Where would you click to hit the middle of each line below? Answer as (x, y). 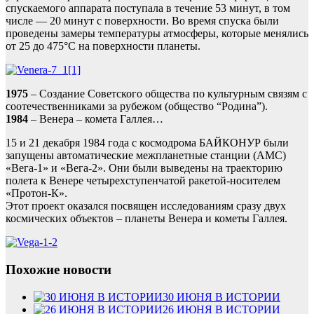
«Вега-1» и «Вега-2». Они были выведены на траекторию (144, 168)
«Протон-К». (36, 193)
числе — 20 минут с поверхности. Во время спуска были (142, 21)
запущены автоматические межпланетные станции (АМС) (146, 156)
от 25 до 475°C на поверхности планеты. (103, 46)
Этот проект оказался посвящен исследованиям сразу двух (146, 206)
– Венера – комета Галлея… (96, 119)
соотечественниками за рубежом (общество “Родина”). (137, 107)
